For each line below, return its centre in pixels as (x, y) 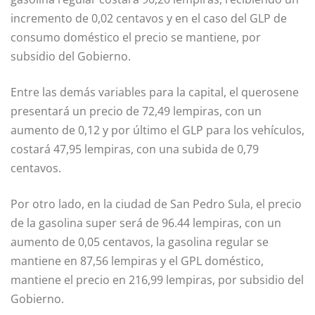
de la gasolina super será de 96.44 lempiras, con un (146, 223)
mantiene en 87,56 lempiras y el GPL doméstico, (137, 261)
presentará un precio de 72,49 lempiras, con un (136, 111)
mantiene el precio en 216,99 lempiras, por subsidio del (157, 279)
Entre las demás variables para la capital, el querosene (155, 92)
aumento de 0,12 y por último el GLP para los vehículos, (157, 130)
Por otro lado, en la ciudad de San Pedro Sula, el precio (156, 204)
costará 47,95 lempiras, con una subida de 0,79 (135, 149)
